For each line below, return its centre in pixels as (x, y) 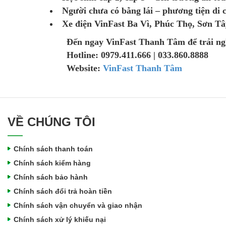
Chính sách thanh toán (53, 149)
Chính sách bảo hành (51, 177)
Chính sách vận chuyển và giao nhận (78, 206)
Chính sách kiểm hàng (52, 163)
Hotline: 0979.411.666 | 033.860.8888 (137, 55)
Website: (83, 68)
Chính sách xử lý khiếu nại (60, 220)
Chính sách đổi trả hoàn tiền (63, 191)
